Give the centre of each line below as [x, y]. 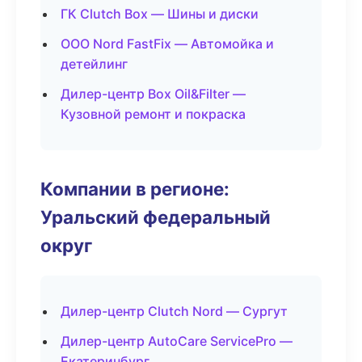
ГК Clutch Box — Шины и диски [160, 14]
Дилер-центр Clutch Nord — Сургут [174, 311]
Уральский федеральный [156, 217]
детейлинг [94, 64]
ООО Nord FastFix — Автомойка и [167, 44]
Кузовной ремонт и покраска [153, 114]
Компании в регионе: [135, 189]
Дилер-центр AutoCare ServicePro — [177, 341]
